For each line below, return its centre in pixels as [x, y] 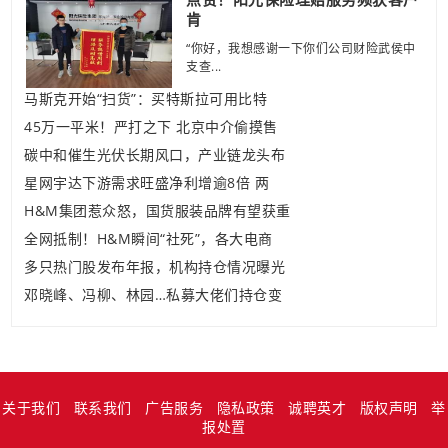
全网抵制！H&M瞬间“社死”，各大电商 [148, 238]
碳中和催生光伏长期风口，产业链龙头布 [154, 154]
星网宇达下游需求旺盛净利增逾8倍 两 [146, 182]
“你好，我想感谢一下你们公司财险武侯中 [301, 48]
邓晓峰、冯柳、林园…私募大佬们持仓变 [153, 294]
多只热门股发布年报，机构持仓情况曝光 [154, 266]
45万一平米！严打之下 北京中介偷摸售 [151, 126]
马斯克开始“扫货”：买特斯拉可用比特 [145, 98]
